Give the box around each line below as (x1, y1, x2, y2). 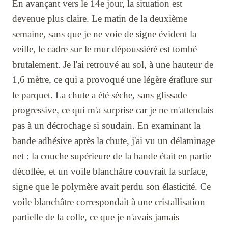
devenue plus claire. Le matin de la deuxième (12, 13, 187, 24)
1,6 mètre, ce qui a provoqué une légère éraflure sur (12, 74, 212, 85)
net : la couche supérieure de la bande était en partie (12, 150, 211, 161)
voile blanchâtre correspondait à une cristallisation (12, 196, 205, 207)
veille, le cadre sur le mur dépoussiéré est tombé (12, 43, 197, 54)
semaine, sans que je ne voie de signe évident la (12, 28, 196, 39)
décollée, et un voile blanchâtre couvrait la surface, (12, 165, 208, 177)
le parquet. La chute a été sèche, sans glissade (12, 89, 187, 100)
